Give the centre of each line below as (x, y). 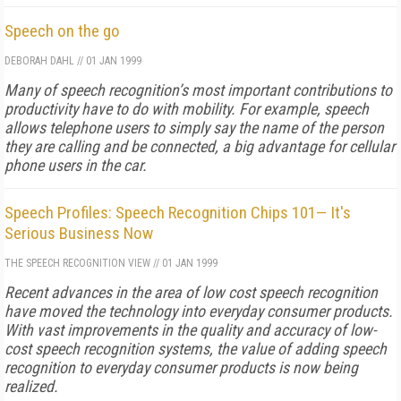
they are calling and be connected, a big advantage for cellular (200, 146)
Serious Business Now (79, 233)
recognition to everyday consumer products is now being (181, 367)
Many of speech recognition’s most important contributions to (198, 90)
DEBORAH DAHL (39, 61)
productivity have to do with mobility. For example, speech (187, 109)
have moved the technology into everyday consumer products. (199, 311)
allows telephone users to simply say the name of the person (194, 128)
